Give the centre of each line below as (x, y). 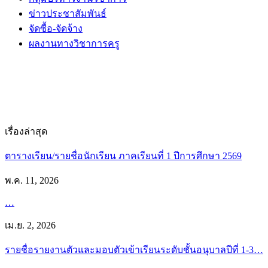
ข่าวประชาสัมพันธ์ (68, 13)
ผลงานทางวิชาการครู (74, 43)
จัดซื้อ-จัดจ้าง (56, 28)
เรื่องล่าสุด (26, 131)
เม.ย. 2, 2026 (30, 225)
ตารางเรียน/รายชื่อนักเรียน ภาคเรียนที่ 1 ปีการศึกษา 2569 (123, 156)
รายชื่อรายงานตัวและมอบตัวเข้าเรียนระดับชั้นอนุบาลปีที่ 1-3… (134, 249)
